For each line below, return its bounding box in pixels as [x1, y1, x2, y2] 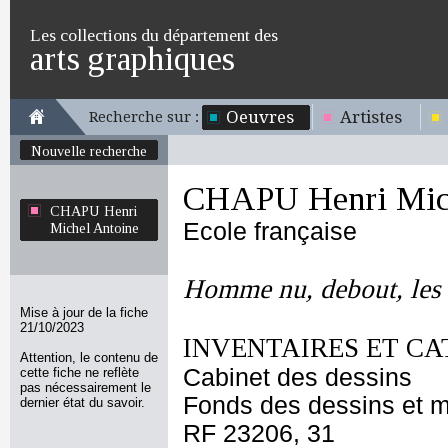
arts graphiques [30, 40, 235, 77]
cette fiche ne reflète [20, 365, 139, 380]
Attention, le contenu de [20, 350, 158, 365]
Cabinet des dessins [183, 364, 412, 391]
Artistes [340, 107, 402, 127]
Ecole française [183, 218, 357, 245]
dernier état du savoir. [20, 395, 145, 410]
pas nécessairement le [20, 380, 151, 395]
